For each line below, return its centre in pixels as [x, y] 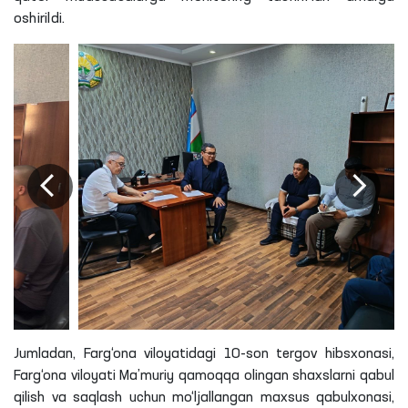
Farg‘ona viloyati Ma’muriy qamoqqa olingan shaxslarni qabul [204, 376]
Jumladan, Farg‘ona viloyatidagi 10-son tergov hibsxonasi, [204, 354]
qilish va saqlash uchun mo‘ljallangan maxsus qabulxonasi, [204, 398]
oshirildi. [40, 19]
